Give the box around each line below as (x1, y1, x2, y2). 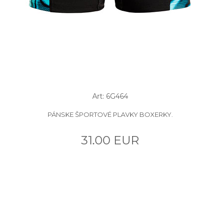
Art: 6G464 (92, 91, 128, 101)
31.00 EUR (81, 133, 139, 147)
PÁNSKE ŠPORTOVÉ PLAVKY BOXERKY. (47, 110, 173, 118)
